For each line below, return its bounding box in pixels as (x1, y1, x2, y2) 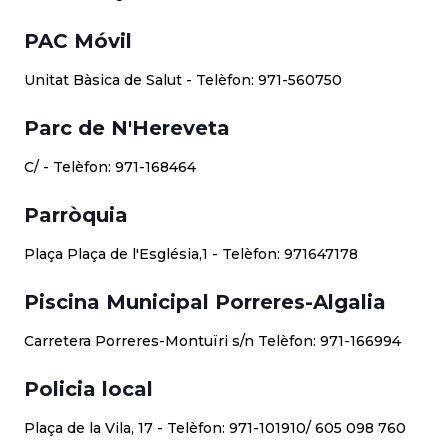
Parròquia (24, 203, 128, 227)
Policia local (24, 377, 153, 401)
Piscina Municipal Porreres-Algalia (24, 290, 386, 314)
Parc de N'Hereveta (24, 116, 230, 140)
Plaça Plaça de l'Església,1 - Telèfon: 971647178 (24, 245, 358, 263)
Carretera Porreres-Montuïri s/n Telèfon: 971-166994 (24, 332, 401, 350)
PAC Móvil (24, 29, 132, 53)
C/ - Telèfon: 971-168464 (24, 158, 196, 176)
